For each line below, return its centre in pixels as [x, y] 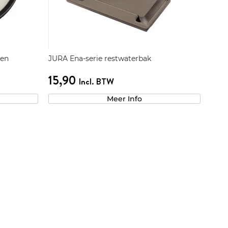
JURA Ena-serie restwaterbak [99, 59]
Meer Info [124, 99]
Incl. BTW [96, 82]
